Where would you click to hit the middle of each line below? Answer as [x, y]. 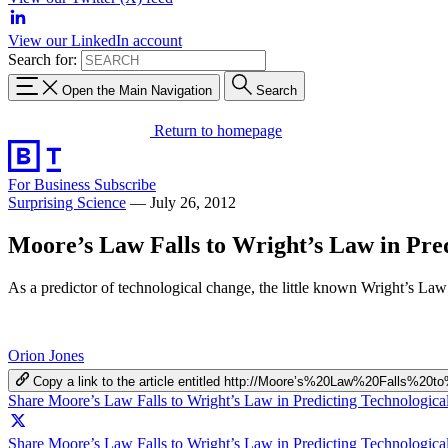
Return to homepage [218, 130]
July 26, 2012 [193, 202]
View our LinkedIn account [95, 40]
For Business [51, 184]
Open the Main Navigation [137, 90]
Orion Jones [46, 355]
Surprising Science [67, 202]
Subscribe [125, 184]
